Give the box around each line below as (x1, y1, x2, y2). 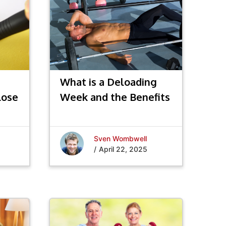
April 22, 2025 (99, 144, 148, 153)
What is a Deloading (60, 75, 157, 88)
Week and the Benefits (60, 90, 171, 103)
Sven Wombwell (94, 134, 147, 143)
